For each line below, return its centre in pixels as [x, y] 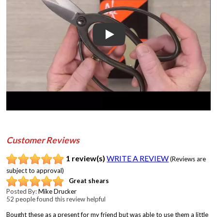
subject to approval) [35, 170]
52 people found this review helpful [56, 199]
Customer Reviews [43, 140]
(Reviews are [188, 159]
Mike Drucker [58, 191]
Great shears [89, 181]
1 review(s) [86, 158]
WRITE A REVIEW [138, 158]
